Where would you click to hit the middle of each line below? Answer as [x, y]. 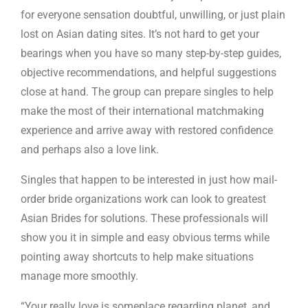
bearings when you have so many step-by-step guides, [151, 53]
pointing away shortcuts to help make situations [137, 257]
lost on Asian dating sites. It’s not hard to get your [140, 34]
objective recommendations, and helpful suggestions [148, 73]
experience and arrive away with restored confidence [147, 130]
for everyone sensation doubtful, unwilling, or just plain [153, 15]
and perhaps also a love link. [90, 150]
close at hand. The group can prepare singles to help [147, 92]
